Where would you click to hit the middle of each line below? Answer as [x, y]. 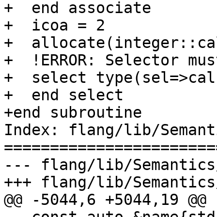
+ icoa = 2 [54, 25]
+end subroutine [73, 113]
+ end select [64, 95]
